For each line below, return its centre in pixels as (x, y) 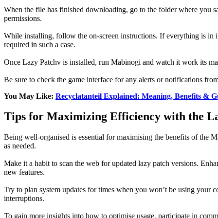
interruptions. (24, 199)
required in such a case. (40, 44)
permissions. (23, 18)
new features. (24, 172)
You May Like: (30, 96)
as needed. (20, 146)
